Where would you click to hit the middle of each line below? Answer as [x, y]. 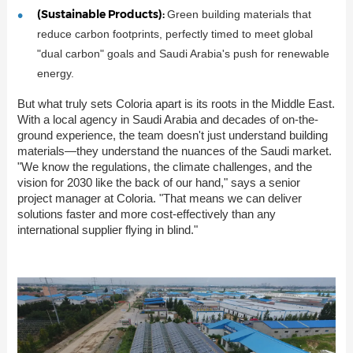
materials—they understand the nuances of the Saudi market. [174, 151]
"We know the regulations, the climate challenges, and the [164, 167]
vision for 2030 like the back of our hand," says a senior [158, 183]
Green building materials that [239, 15]
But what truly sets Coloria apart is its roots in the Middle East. [176, 104]
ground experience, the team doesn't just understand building [172, 136]
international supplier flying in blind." [107, 230]
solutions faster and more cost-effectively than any [146, 214]
